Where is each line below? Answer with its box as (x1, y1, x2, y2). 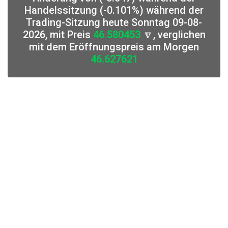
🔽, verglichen (140, 28, 206, 41)
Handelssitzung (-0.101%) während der (24, 4, 204, 16)
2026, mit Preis (22, 28, 93, 41)
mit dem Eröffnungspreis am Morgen (29, 41, 199, 53)
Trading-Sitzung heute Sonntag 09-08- (26, 16, 202, 28)
